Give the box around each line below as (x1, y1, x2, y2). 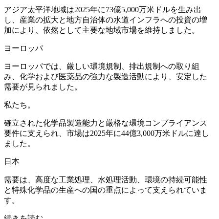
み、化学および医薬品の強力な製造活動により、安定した (4, 72, 207, 81)
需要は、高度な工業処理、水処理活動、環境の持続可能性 (4, 175, 207, 184)
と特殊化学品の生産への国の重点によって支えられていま (4, 186, 207, 195)
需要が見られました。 (4, 83, 82, 91)
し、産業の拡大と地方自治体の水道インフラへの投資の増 (4, 16, 207, 24)
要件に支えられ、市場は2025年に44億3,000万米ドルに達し (4, 129, 209, 138)
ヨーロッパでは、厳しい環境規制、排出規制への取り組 (4, 62, 199, 71)
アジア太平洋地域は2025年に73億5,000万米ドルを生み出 (4, 5, 201, 14)
